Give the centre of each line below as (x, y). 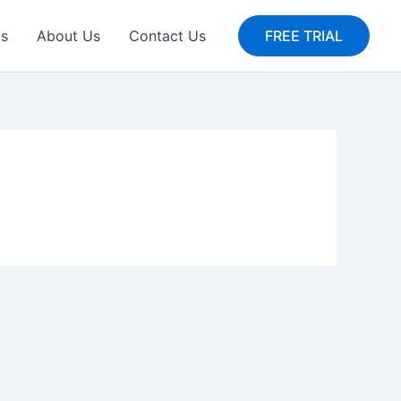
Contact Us (167, 36)
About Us (68, 36)
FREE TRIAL (304, 36)
